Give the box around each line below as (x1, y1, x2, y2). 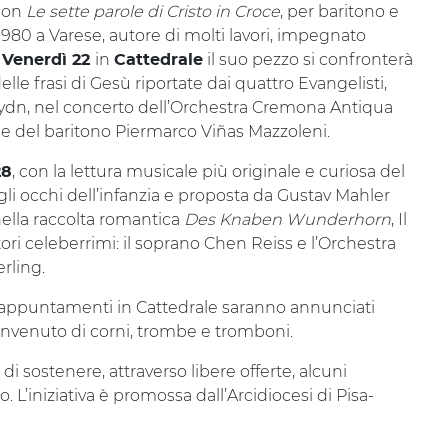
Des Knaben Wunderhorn (184, 210, 391, 229)
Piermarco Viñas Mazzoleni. (115, 122, 330, 141)
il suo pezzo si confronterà (203, 50, 413, 69)
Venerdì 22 (2, 52, 95, 68)
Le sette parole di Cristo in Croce (26, 2, 280, 21)
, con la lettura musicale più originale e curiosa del (12, 162, 405, 181)
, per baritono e (280, 2, 399, 21)
